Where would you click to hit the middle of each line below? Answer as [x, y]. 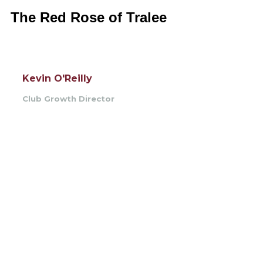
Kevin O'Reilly [57, 78]
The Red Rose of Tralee [89, 17]
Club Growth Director [68, 99]
